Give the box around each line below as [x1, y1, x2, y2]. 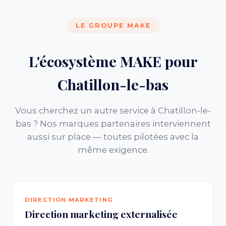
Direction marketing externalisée [25, 207, 178, 220]
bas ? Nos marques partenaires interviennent [15, 119, 211, 129]
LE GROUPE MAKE [75, 22, 151, 29]
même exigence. [77, 145, 149, 155]
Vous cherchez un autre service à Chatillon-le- [15, 105, 211, 116]
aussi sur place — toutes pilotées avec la [27, 132, 199, 142]
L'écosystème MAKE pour [28, 51, 198, 71]
